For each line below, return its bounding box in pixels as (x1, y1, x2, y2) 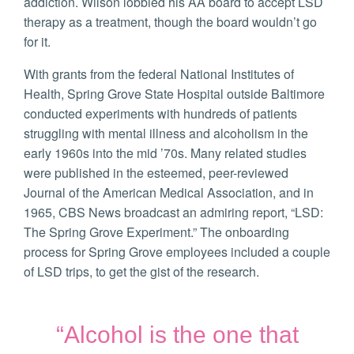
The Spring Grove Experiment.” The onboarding (24, 223, 289, 242)
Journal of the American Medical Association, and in (24, 183, 314, 202)
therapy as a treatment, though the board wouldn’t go (24, 13, 317, 32)
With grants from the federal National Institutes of (24, 65, 294, 84)
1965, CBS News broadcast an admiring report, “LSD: (24, 203, 323, 222)
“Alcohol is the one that (55, 322, 299, 348)
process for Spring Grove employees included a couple (24, 243, 330, 262)
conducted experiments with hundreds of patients (24, 104, 297, 123)
